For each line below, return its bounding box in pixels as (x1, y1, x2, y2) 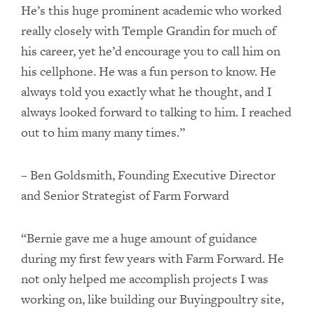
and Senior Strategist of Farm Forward (21, 186, 229, 204)
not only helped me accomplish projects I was (21, 270, 268, 287)
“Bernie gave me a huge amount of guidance (21, 229, 257, 247)
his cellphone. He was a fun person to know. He (21, 62, 276, 80)
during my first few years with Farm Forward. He (21, 250, 284, 267)
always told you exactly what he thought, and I (21, 83, 272, 100)
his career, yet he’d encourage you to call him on (21, 42, 280, 60)
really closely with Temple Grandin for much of (21, 22, 276, 39)
